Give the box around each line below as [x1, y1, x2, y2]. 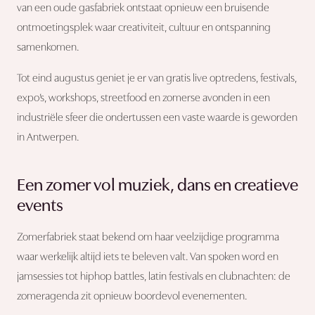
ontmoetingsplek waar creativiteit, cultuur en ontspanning [17, 22, 271, 34]
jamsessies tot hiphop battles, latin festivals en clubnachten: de [17, 271, 290, 283]
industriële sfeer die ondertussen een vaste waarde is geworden [17, 112, 297, 124]
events [17, 197, 63, 215]
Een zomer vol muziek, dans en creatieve [17, 176, 298, 195]
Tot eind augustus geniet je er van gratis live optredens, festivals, [17, 72, 297, 84]
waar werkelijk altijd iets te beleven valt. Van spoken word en [17, 251, 278, 263]
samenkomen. [17, 41, 79, 53]
